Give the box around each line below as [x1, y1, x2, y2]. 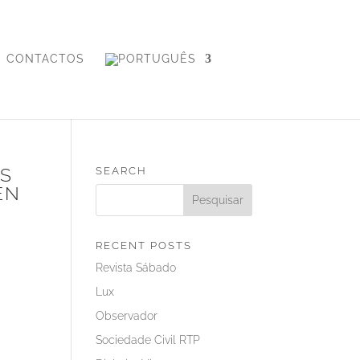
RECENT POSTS [96, 239, 193, 252]
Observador [96, 309, 158, 322]
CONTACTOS [6, 52, 84, 65]
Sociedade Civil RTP [96, 333, 201, 346]
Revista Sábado [96, 261, 177, 274]
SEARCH [96, 165, 148, 177]
